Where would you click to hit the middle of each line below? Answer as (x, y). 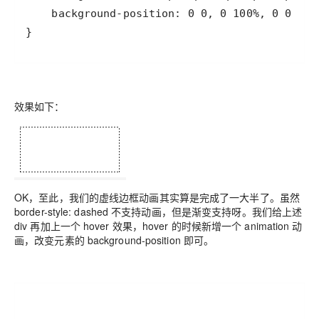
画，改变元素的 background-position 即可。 (114, 240)
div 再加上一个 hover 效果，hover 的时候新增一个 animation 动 (158, 226)
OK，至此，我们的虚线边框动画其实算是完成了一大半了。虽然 (157, 198)
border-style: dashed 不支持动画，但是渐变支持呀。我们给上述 (158, 212)
